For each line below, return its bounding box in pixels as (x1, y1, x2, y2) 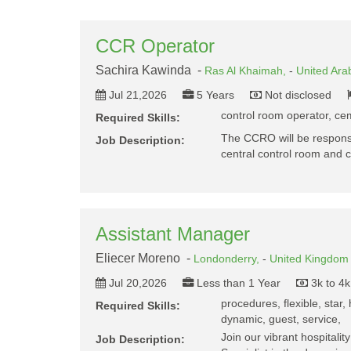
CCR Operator (96, 35, 215, 56)
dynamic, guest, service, (221, 313, 341, 325)
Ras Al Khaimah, (204, 64, 289, 77)
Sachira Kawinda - (96, 63, 204, 77)
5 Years (197, 89, 234, 101)
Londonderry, (194, 252, 262, 265)
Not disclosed (265, 89, 331, 101)
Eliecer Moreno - (96, 251, 194, 265)
